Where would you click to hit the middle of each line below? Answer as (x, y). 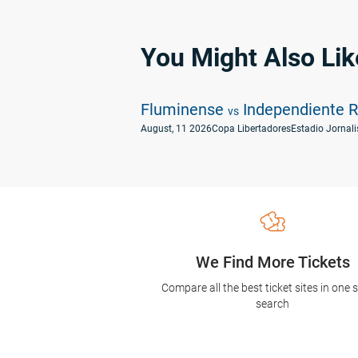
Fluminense (184, 109)
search (273, 304)
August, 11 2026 (176, 129)
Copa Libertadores (251, 129)
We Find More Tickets (272, 262)
